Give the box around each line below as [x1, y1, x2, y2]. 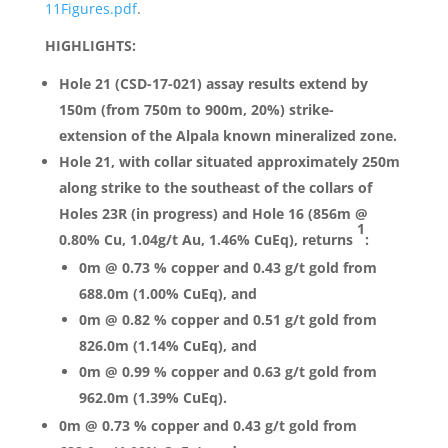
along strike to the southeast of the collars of [58, 178, 372, 197]
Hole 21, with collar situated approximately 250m [58, 152, 400, 171]
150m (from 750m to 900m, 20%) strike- [58, 100, 334, 119]
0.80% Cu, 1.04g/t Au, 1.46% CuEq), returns [58, 230, 357, 249]
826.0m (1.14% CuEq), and [78, 336, 257, 355]
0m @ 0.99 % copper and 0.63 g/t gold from [78, 362, 377, 381]
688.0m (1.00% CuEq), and [78, 284, 257, 303]
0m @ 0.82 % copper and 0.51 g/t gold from [78, 310, 377, 329]
